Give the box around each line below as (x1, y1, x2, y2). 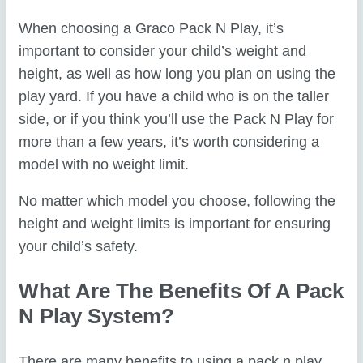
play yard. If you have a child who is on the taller (19, 88, 330, 105)
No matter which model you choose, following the (19, 193, 336, 210)
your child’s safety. (19, 238, 139, 255)
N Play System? (19, 304, 175, 329)
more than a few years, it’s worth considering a (19, 133, 320, 150)
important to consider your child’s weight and (19, 42, 307, 59)
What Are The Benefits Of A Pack (19, 279, 344, 304)
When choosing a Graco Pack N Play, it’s (19, 19, 284, 36)
